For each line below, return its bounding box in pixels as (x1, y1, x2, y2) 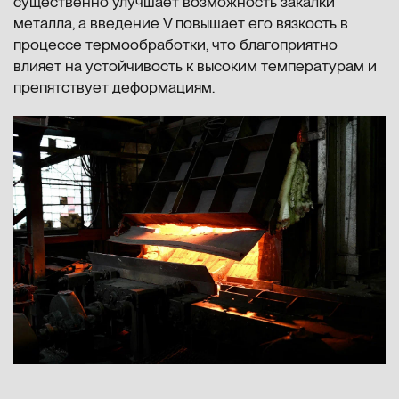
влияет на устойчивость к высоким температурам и (13, 56, 377, 75)
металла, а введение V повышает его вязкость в (13, 13, 348, 32)
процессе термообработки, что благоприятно (13, 35, 338, 53)
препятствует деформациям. (13, 77, 215, 96)
